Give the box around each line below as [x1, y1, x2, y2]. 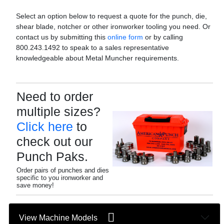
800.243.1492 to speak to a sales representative [16, 43, 169, 51]
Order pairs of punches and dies [16, 166, 109, 174]
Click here [16, 119, 73, 133]
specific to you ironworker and [16, 174, 103, 181]
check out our [16, 134, 92, 148]
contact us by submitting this [16, 33, 107, 41]
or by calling [143, 33, 183, 41]
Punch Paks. [16, 149, 88, 163]
